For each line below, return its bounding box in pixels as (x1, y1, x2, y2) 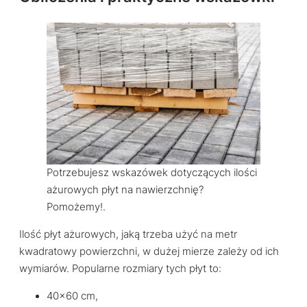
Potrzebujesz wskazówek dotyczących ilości (47, 167, 257, 180)
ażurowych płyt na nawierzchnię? (47, 184, 204, 197)
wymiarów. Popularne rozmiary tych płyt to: (19, 262, 221, 275)
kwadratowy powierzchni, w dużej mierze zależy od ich (19, 245, 279, 258)
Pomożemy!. (47, 201, 106, 214)
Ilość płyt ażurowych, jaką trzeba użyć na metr (19, 228, 237, 241)
